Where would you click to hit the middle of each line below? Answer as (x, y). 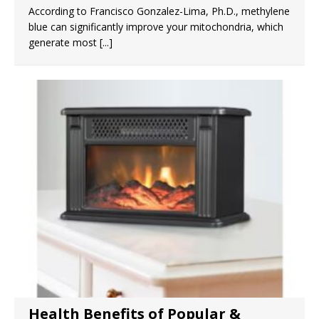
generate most (64, 42)
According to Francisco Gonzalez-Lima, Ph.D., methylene (159, 11)
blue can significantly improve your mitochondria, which (156, 27)
